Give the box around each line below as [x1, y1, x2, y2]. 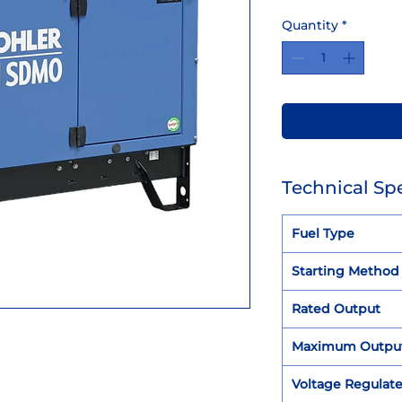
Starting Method [292, 263, 399, 279]
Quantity [282, 17, 338, 33]
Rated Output [292, 301, 380, 317]
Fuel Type [292, 225, 354, 241]
